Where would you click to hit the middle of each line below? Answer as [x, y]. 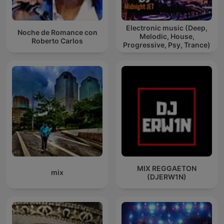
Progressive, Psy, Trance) [167, 45]
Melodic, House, [167, 36]
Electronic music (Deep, [167, 28]
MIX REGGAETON [167, 168]
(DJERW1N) [167, 176]
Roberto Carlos [57, 40]
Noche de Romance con [57, 32]
